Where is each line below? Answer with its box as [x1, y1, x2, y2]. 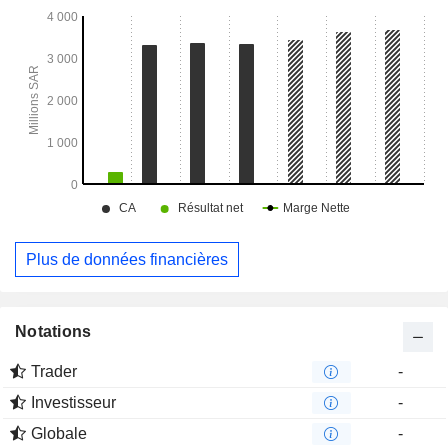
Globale [31, 425, 87, 443]
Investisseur [31, 394, 116, 412]
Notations [15, 323, 92, 341]
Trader [31, 363, 77, 381]
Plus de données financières [26, 250, 228, 268]
